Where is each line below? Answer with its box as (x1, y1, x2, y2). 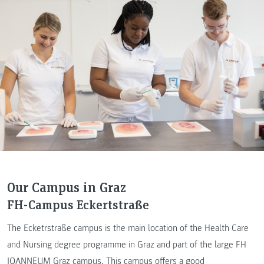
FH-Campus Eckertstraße (7, 195, 149, 213)
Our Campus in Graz (7, 177, 126, 196)
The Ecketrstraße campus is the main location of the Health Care (7, 222, 249, 234)
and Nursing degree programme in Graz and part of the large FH (7, 238, 246, 250)
